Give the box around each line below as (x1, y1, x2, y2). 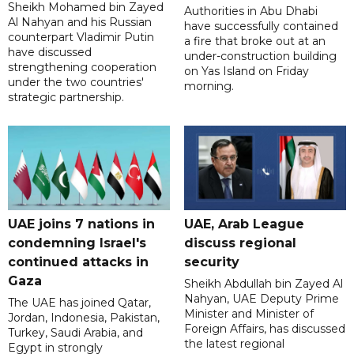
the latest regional (183, 337, 284, 352)
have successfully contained (183, 19, 338, 34)
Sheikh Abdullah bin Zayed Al (183, 277, 343, 292)
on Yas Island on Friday (183, 64, 309, 79)
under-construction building (183, 49, 337, 64)
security (183, 254, 239, 270)
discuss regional (183, 235, 296, 251)
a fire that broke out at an (183, 34, 326, 49)
